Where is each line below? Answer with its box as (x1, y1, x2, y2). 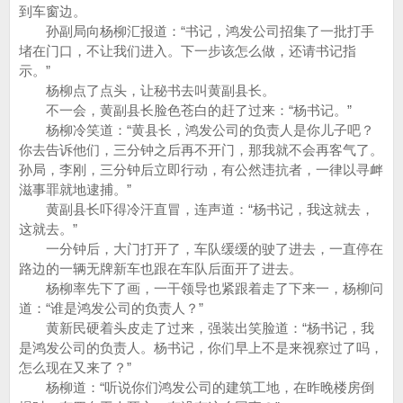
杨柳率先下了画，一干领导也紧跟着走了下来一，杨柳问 (19, 281, 383, 296)
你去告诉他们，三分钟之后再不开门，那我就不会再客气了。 (19, 142, 383, 157)
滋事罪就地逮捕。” (19, 182, 131, 197)
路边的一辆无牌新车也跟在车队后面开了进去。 (19, 261, 302, 276)
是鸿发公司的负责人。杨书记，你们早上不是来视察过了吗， (19, 340, 383, 355)
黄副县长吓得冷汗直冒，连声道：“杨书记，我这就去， (19, 201, 374, 217)
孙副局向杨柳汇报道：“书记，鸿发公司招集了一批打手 (19, 23, 374, 39)
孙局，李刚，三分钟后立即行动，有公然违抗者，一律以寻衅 (19, 162, 383, 177)
